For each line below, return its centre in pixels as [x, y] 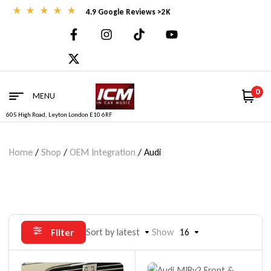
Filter [62, 232]
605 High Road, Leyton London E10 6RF [59, 114]
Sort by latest [113, 232]
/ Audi [148, 152]
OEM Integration [103, 152]
